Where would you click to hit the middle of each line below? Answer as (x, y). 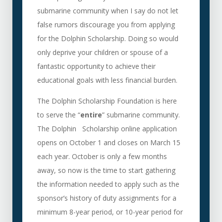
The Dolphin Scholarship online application (107, 129)
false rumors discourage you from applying (106, 25)
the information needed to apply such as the (108, 184)
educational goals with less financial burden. (107, 80)
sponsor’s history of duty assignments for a (107, 198)
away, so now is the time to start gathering (106, 170)
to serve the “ (58, 115)
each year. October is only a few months (102, 156)
